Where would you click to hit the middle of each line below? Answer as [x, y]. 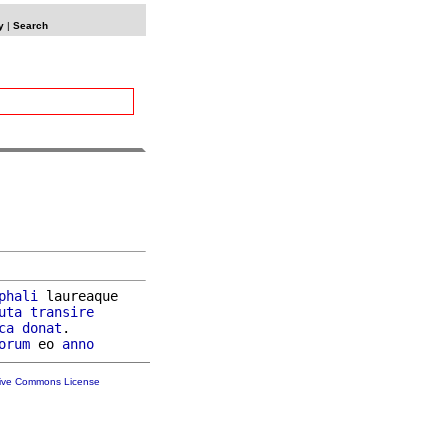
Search [30, 25]
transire [62, 311]
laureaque [78, 295]
